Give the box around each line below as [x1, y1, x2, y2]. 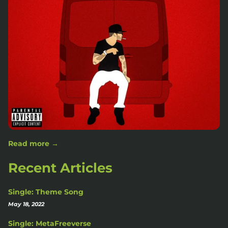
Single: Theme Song [8, 187, 83, 196]
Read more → [8, 138, 59, 148]
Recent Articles [8, 159, 112, 176]
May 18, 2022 [8, 200, 44, 208]
